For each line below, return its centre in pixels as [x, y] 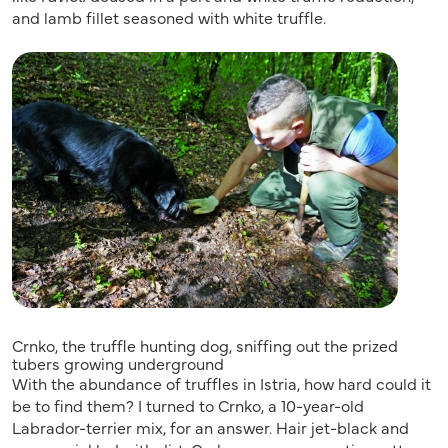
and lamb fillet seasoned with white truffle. [169, 17]
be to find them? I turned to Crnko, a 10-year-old [188, 405]
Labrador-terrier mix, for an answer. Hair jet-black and [210, 427]
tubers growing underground [118, 363]
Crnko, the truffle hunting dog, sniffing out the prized [205, 345]
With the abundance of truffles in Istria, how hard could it [221, 383]
